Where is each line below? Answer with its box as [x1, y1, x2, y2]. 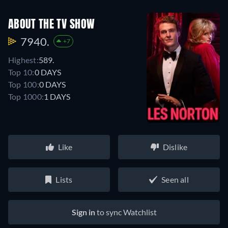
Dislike [162, 142, 188, 152]
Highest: [8, 54, 39, 65]
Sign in [71, 207, 95, 217]
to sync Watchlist [95, 207, 157, 217]
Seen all [161, 175, 189, 185]
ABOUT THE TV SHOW [8, 19, 95, 31]
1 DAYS [44, 91, 71, 101]
